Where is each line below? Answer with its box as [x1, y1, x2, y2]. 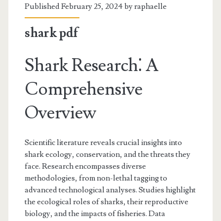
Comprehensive [24, 77, 143, 101]
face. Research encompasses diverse [24, 161, 146, 171]
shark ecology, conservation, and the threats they [24, 149, 190, 159]
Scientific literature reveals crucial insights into [24, 137, 182, 147]
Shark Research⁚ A [24, 54, 158, 77]
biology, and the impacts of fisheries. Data [24, 208, 165, 219]
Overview [24, 101, 96, 124]
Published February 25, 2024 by [24, 1, 134, 11]
